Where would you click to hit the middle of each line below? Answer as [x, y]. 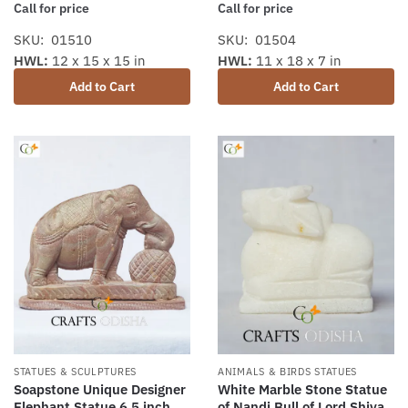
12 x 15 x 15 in [97, 60]
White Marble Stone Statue [302, 390]
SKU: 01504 [257, 39]
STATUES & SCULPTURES [75, 372]
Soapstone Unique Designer [100, 390]
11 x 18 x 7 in [297, 60]
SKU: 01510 [53, 39]
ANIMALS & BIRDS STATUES [288, 372]
